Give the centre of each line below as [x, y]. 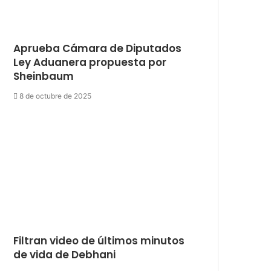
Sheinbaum [44, 76]
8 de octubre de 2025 [56, 96]
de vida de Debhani [65, 254]
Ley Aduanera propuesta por [90, 62]
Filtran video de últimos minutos [99, 240]
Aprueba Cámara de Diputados [98, 48]
